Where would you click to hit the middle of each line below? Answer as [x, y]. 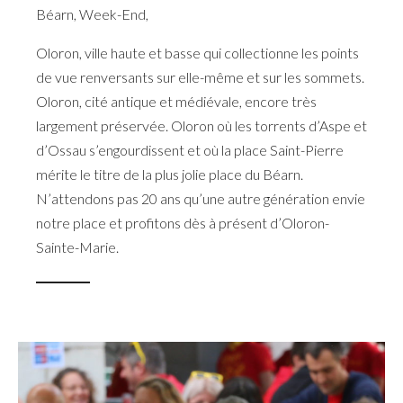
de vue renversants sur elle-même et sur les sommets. [200, 76]
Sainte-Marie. [77, 246]
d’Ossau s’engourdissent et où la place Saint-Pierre [190, 149]
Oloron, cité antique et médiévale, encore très [176, 101]
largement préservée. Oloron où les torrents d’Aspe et [201, 125]
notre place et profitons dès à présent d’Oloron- [183, 222]
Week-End [112, 13]
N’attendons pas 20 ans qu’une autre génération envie [201, 198]
